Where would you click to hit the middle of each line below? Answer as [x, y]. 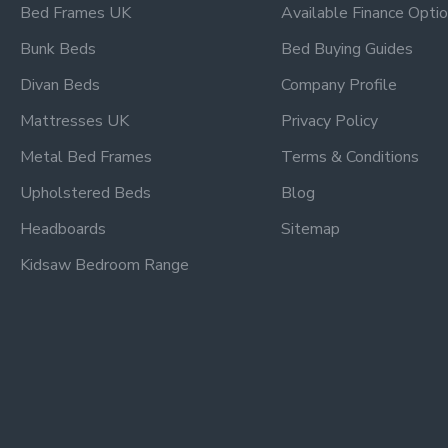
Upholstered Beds [85, 193]
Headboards [63, 229]
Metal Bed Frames [86, 157]
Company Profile [338, 85]
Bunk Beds [58, 49]
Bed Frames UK [75, 13]
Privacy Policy [329, 121]
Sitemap [310, 229]
